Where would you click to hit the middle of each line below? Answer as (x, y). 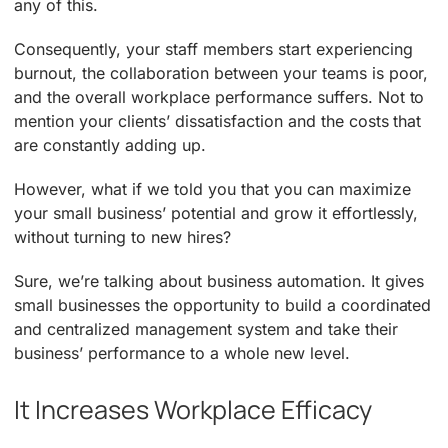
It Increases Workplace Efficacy (193, 409)
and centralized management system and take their (206, 329)
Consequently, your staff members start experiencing (213, 49)
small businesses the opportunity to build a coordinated (223, 305)
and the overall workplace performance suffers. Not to (219, 97)
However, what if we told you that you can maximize (212, 189)
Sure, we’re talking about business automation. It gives (219, 281)
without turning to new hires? (122, 237)
